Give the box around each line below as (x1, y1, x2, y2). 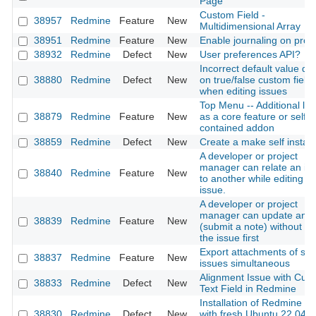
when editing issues (200, 85, 287, 97)
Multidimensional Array (200, 20, 300, 32)
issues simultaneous (200, 257, 290, 269)
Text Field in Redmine (200, 283, 296, 295)
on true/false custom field (200, 74, 312, 86)
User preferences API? (200, 49, 300, 61)
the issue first (200, 232, 259, 244)
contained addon (200, 122, 274, 134)
